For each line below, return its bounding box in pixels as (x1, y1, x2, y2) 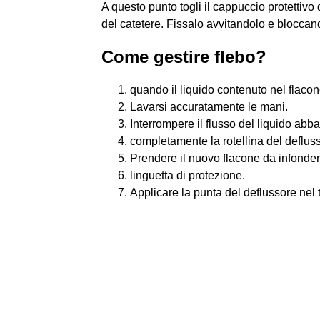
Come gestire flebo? (101, 47, 266, 66)
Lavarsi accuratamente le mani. (130, 101, 288, 113)
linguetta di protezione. (130, 169, 245, 181)
